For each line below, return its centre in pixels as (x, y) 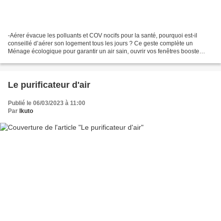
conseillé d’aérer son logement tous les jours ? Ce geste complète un (100, 44)
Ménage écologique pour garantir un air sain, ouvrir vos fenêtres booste (104, 52)
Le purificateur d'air (49, 85)
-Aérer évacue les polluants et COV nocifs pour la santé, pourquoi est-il (103, 36)
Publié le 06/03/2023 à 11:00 (47, 103)
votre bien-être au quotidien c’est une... (60, 59)
